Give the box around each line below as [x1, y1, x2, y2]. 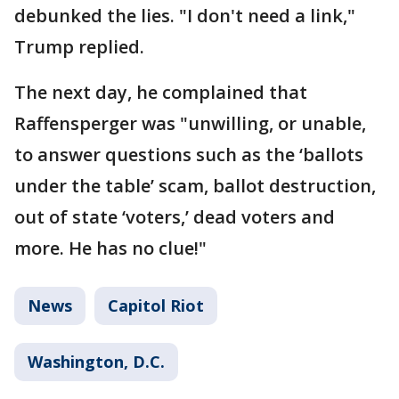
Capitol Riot [108, 295, 204, 316]
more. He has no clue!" [14, 236, 207, 260]
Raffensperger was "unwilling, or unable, [14, 111, 366, 135]
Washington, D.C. [28, 351, 165, 372]
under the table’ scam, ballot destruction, [14, 174, 376, 198]
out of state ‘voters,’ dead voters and [14, 205, 335, 229]
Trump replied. [14, 35, 144, 59]
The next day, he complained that [14, 80, 307, 104]
